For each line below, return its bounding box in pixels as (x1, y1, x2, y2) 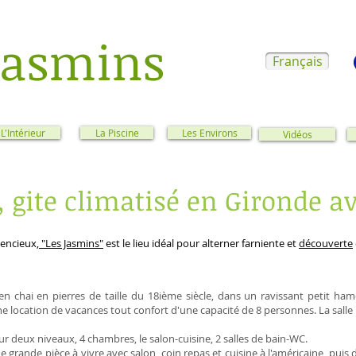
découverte (299, 236, 353, 250)
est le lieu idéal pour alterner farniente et (103, 236, 299, 250)
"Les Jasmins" (39, 236, 103, 250)
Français (272, 52, 323, 70)
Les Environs (181, 126, 238, 139)
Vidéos (282, 128, 312, 141)
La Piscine (95, 126, 139, 139)
